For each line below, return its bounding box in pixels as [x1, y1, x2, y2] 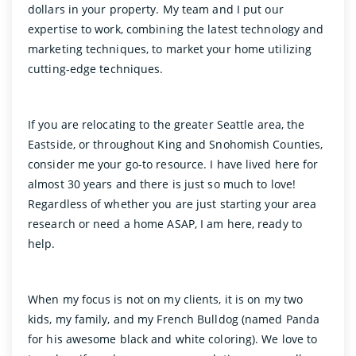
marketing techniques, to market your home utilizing [28, 41, 312, 56]
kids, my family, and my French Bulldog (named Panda [28, 311, 320, 327]
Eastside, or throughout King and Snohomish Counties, [28, 136, 323, 152]
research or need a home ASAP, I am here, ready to [28, 215, 302, 231]
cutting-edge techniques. [28, 60, 167, 76]
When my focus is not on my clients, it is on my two [28, 291, 304, 307]
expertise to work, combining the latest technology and [28, 21, 324, 37]
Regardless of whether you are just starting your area [28, 195, 317, 211]
